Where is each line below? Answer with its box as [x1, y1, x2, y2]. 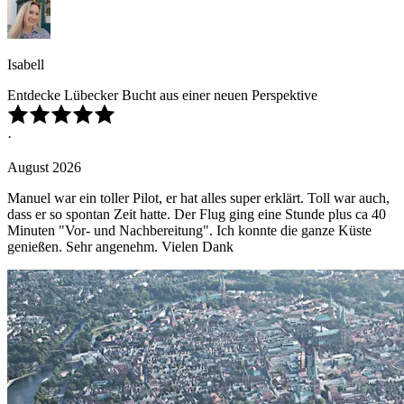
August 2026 [7, 160, 81, 176]
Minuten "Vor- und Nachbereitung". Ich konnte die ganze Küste [7, 223, 372, 239]
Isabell [7, 57, 44, 73]
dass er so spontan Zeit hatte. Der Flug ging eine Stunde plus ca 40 [7, 207, 386, 223]
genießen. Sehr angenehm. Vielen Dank [7, 239, 234, 255]
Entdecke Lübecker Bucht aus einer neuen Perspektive [7, 87, 317, 104]
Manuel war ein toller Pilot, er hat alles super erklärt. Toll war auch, [7, 190, 390, 207]
